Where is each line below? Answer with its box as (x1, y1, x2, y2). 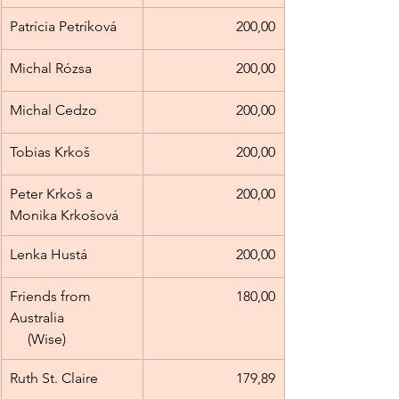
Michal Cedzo (10, 102, 97, 119)
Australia (10, 309, 132, 327)
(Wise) (10, 330, 66, 348)
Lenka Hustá (10, 246, 87, 264)
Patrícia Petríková (10, 18, 117, 36)
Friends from (10, 288, 94, 305)
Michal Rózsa (10, 60, 92, 77)
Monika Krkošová (10, 207, 118, 224)
